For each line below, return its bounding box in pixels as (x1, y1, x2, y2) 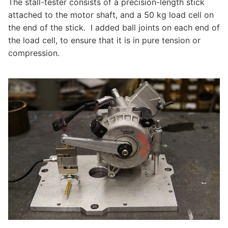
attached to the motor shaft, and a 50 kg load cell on (8, 10, 214, 20)
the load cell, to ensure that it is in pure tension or (8, 35, 201, 45)
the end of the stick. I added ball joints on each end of (8, 22, 220, 33)
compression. (8, 48, 60, 58)
